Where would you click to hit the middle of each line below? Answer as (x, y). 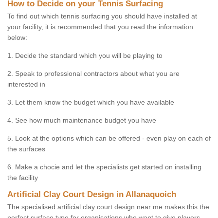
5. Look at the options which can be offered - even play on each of (109, 138)
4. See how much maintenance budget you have (82, 120)
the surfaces (26, 149)
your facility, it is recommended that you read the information (100, 27)
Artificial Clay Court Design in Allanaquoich (92, 194)
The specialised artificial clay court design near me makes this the (108, 207)
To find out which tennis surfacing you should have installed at (102, 16)
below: (17, 37)
